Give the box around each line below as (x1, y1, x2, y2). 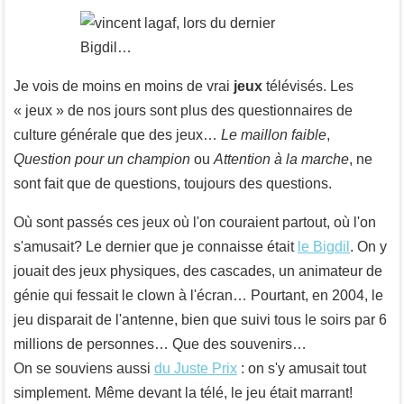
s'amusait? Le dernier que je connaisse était (14, 238, 298, 254)
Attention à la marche (214, 151, 349, 167)
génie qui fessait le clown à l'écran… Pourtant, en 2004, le (14, 287, 383, 303)
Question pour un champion (14, 151, 190, 167)
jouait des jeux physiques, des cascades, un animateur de (14, 262, 382, 279)
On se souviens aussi (14, 360, 154, 376)
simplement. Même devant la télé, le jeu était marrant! (14, 384, 353, 400)
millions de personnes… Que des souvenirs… (14, 335, 307, 352)
